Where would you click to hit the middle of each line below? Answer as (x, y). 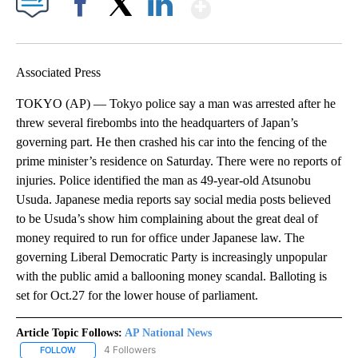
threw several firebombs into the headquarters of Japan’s (157, 123)
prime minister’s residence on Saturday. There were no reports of (179, 161)
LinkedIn (160, 32)
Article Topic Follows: (69, 333)
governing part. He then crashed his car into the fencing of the (171, 142)
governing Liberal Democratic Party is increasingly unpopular (171, 257)
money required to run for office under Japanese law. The (160, 238)
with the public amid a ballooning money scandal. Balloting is (171, 276)
